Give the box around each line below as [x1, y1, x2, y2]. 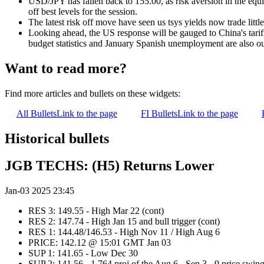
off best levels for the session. [28, 6, 137, 16]
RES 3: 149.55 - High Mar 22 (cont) [28, 206, 164, 216]
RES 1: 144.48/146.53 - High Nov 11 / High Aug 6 [28, 227, 222, 237]
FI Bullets [141, 108, 177, 118]
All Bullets [16, 108, 57, 118]
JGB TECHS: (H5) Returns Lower [5, 158, 214, 174]
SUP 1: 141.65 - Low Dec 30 [28, 248, 138, 259]
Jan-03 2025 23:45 [5, 186, 74, 196]
